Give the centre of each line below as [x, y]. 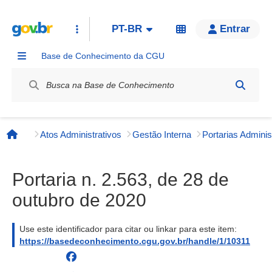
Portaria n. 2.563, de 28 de [121, 179]
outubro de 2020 [79, 200]
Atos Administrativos [81, 134]
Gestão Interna [162, 134]
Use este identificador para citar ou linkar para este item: [128, 229]
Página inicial [44, 140]
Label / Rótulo [41, 71]
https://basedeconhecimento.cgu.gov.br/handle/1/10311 [135, 241]
